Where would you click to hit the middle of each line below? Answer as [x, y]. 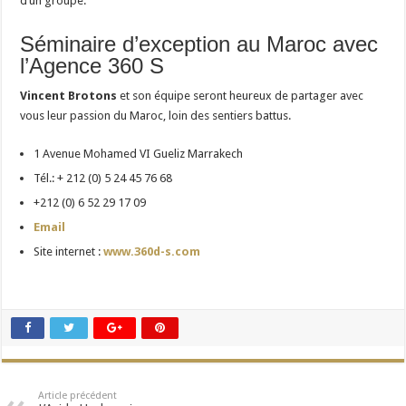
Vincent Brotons [69, 95]
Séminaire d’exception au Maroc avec [199, 43]
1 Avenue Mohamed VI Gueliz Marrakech [139, 153]
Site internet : [69, 251]
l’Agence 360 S [92, 65]
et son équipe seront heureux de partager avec [241, 95]
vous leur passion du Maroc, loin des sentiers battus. [156, 115]
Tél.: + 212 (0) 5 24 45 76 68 [103, 178]
